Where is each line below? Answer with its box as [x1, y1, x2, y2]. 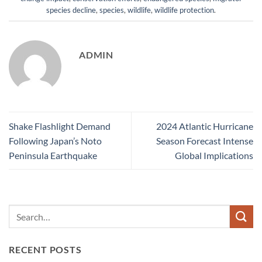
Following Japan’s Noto [9, 135, 102, 147]
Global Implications [175, 150, 253, 161]
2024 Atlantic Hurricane [156, 120, 253, 132]
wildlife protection [154, 5, 214, 15]
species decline [46, 5, 96, 15]
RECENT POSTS [9, 244, 82, 256]
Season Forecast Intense [156, 135, 253, 147]
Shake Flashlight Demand [9, 120, 111, 132]
